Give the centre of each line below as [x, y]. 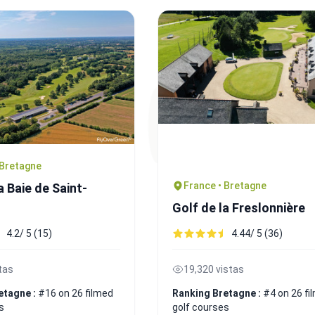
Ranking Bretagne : [218, 293]
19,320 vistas [214, 269]
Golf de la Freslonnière [239, 207]
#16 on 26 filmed [76, 293]
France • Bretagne [225, 185]
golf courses [201, 307]
